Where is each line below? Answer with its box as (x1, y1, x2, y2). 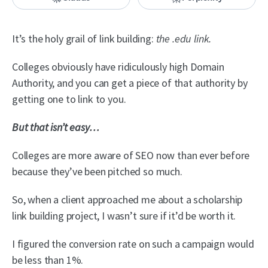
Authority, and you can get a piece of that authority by (12, 75, 248, 90)
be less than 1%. (12, 252, 84, 267)
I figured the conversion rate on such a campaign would (12, 236, 254, 251)
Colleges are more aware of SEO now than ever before (12, 148, 250, 162)
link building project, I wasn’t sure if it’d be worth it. (12, 208, 236, 223)
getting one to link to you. (12, 92, 126, 106)
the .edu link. (156, 31, 212, 45)
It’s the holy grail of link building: (12, 31, 156, 45)
